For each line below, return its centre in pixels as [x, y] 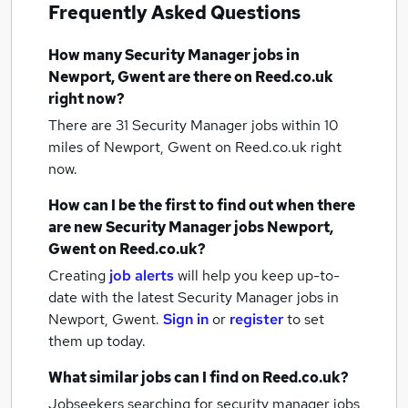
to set [306, 319]
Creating [77, 275]
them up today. [97, 341]
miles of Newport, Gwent [132, 147]
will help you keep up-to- [259, 275]
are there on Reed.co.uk [249, 77]
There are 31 [90, 125]
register [256, 319]
